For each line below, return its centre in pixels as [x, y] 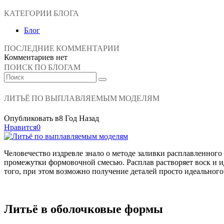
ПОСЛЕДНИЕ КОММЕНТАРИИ [62, 48]
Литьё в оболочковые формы [83, 209]
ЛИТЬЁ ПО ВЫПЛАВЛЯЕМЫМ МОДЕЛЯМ [82, 98]
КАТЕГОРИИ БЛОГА [41, 13]
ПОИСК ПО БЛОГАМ [42, 67]
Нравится [20, 127]
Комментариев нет [36, 57]
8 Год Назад [79, 118]
